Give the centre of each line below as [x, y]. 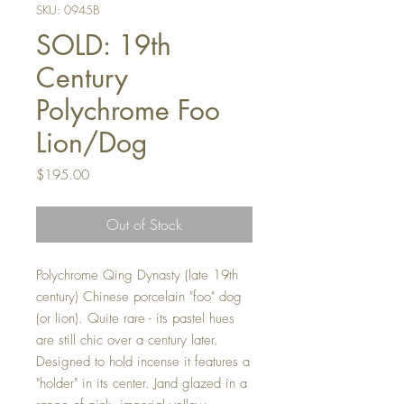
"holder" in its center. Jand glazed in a [142, 384]
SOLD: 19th [104, 46]
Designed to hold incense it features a [143, 362]
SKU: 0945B [68, 10]
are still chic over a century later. [127, 340]
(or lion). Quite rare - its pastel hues [135, 319]
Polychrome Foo [128, 110]
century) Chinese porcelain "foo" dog [139, 297]
